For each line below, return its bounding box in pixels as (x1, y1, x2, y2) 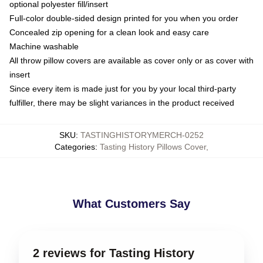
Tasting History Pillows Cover (100, 142, 206, 151)
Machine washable (9, 42, 79, 51)
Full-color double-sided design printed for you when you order (9, 14, 238, 23)
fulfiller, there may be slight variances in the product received (9, 98, 234, 107)
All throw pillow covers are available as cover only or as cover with (9, 56, 254, 65)
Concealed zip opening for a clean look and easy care (9, 28, 209, 37)
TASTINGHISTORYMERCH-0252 (80, 130, 204, 140)
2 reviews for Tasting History (33, 247, 194, 259)
